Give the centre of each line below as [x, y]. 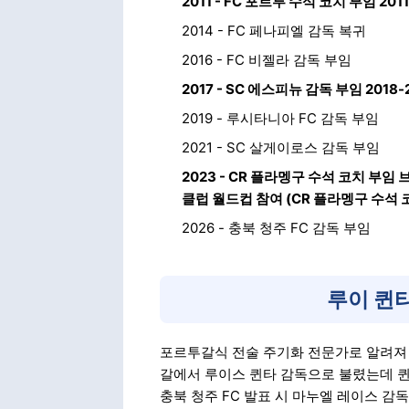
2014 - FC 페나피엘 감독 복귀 [273, 31]
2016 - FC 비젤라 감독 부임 [266, 60]
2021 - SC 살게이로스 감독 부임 [280, 147]
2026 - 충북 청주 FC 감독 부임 [276, 228]
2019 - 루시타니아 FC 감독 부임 [280, 118]
